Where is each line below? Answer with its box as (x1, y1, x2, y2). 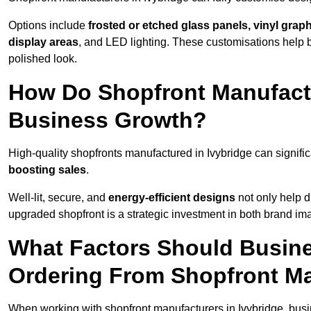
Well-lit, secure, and (8, 192, 108, 204)
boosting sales (8, 164, 86, 176)
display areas (8, 36, 78, 49)
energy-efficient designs (108, 192, 235, 204)
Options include (8, 19, 88, 32)
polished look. (8, 53, 77, 65)
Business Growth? (8, 108, 207, 133)
